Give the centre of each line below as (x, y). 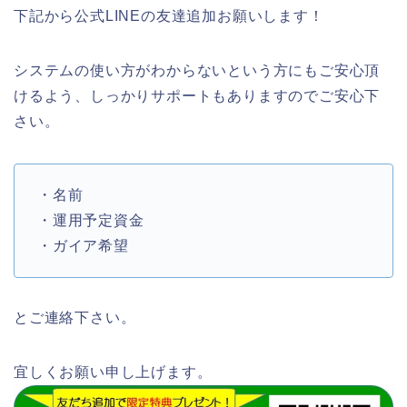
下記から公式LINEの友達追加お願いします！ (169, 16)
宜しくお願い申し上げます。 (113, 372)
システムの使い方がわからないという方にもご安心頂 (197, 71)
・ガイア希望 (83, 246)
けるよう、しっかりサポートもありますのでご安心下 (197, 96)
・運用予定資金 (91, 221)
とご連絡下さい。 (75, 318)
